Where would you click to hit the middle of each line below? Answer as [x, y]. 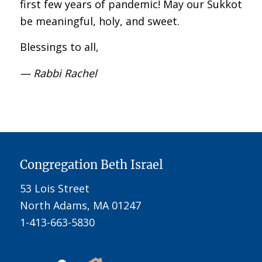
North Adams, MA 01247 [80, 206]
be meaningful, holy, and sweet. [99, 21]
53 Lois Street [54, 189]
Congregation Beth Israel [91, 164]
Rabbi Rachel [65, 73]
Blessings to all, [59, 47]
